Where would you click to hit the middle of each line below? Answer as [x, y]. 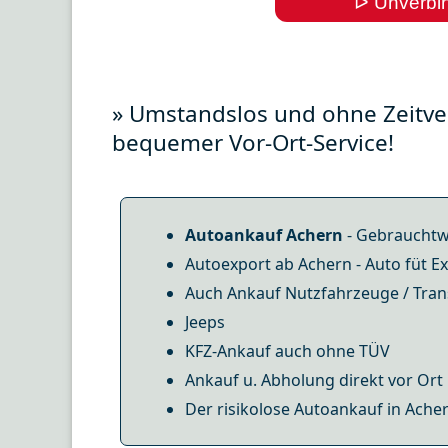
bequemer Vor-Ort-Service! [253, 142]
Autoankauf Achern [264, 234]
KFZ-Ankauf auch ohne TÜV [287, 350]
